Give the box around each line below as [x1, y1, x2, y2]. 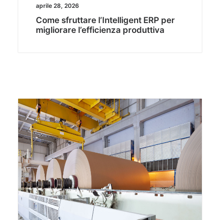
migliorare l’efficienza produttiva [35, 25, 165, 35]
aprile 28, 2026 [35, 2, 79, 10]
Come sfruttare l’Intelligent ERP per [35, 15, 175, 26]
